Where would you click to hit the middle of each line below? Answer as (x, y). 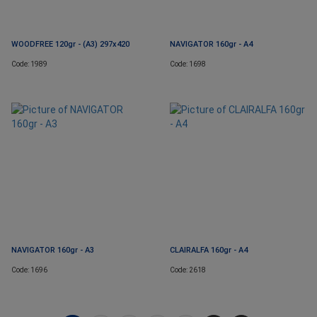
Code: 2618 (188, 270)
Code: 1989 (29, 64)
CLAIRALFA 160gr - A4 (209, 250)
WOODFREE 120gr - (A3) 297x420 (70, 45)
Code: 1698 (188, 64)
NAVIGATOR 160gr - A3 (53, 250)
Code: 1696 (29, 270)
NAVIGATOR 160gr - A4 (211, 45)
